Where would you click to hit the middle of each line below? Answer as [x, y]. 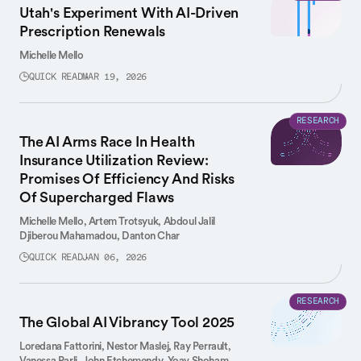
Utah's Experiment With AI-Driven [129, 12]
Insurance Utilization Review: [114, 160]
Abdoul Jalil [189, 221]
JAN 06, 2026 [115, 258]
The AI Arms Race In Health [107, 141]
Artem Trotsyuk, [126, 221]
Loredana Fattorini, [63, 346]
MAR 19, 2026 [115, 77]
